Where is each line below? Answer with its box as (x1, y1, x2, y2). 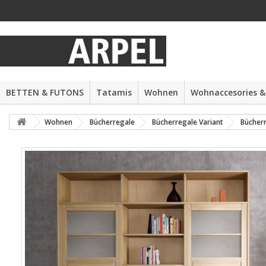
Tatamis (96, 87, 132, 98)
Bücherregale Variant (152, 117, 223, 127)
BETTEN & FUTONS (6, 87, 84, 98)
